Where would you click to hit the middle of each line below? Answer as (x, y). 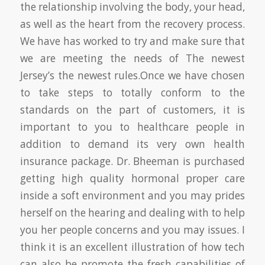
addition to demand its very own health (132, 144)
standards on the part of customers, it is (132, 109)
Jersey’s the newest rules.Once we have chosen (132, 75)
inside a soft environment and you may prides (132, 195)
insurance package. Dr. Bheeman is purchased (132, 161)
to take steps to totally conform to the (132, 92)
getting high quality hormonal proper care (132, 178)
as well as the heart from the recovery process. (132, 24)
